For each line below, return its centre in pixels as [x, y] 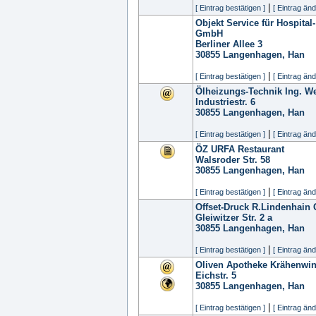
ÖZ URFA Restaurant [240, 149]
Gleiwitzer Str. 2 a [234, 218]
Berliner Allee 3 [229, 44]
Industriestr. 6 [225, 102]
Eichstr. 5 [216, 275]
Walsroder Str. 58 [233, 160]
